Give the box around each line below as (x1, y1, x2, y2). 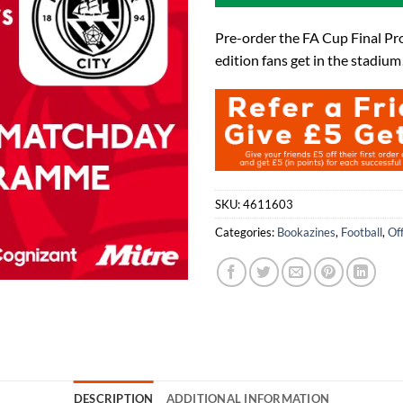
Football (341, 225, 382, 239)
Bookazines (277, 225, 336, 239)
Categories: (215, 225, 277, 239)
